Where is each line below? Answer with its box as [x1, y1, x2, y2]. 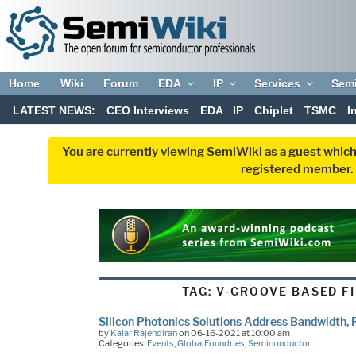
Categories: [98, 337, 147, 349]
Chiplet [254, 104, 294, 118]
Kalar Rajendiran [110, 327, 177, 339]
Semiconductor [247, 337, 311, 349]
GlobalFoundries [176, 337, 245, 349]
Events [146, 337, 174, 349]
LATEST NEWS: [13, 104, 96, 118]
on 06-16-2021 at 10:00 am [176, 327, 290, 339]
